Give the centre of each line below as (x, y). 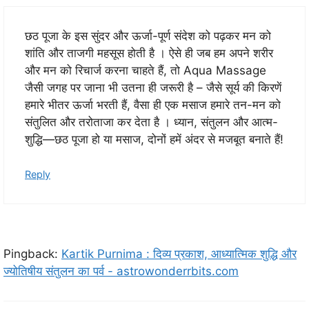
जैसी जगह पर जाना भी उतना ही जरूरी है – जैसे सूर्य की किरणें (153, 87)
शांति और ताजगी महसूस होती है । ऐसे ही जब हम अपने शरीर (149, 53)
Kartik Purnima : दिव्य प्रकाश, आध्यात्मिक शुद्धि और (179, 254)
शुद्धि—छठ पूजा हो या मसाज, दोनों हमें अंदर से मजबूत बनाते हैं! (154, 139)
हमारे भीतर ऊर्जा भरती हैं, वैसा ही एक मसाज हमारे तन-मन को (153, 104)
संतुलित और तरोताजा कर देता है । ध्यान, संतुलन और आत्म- (151, 122)
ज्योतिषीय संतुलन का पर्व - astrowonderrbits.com (121, 271)
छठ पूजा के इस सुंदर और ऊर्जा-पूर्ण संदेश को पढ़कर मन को (148, 36)
